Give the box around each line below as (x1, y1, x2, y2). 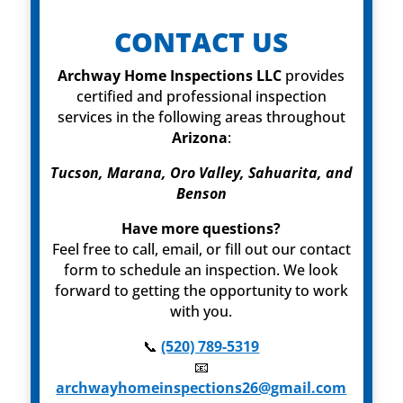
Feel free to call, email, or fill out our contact (51, 239, 351, 260)
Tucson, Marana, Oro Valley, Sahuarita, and (49, 163, 353, 184)
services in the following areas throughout (57, 107, 345, 128)
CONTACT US (114, 23, 289, 61)
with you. (170, 301, 233, 322)
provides (282, 66, 345, 86)
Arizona (171, 128, 228, 148)
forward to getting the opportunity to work (54, 281, 348, 301)
